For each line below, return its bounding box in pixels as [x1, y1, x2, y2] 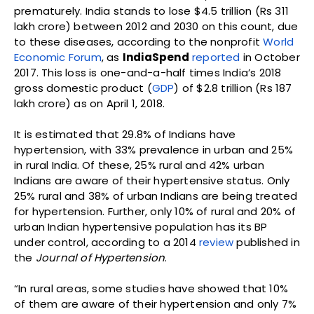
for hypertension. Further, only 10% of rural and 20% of [14, 204, 296, 219]
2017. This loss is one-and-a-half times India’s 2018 [14, 65, 282, 81]
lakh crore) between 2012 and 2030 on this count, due [14, 19, 299, 34]
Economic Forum [14, 50, 102, 65]
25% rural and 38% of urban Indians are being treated [14, 189, 298, 204]
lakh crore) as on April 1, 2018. [14, 96, 165, 111]
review [199, 235, 234, 250]
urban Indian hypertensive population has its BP [14, 219, 268, 235]
